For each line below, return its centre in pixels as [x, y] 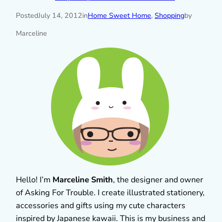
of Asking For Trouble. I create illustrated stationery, [110, 193]
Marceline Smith [83, 180]
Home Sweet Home [119, 15]
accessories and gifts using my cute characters [101, 205]
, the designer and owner [158, 180]
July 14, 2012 [60, 15]
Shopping [169, 15]
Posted [27, 15]
